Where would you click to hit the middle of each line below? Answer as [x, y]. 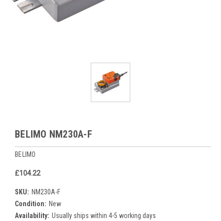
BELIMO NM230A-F [54, 134]
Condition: [31, 203]
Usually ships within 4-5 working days [104, 215]
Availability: [32, 215]
